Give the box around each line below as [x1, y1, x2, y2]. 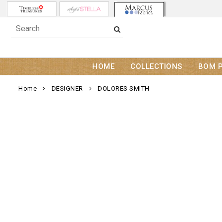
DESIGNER [51, 85, 83, 93]
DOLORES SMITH [98, 85, 150, 93]
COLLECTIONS [130, 62, 182, 71]
